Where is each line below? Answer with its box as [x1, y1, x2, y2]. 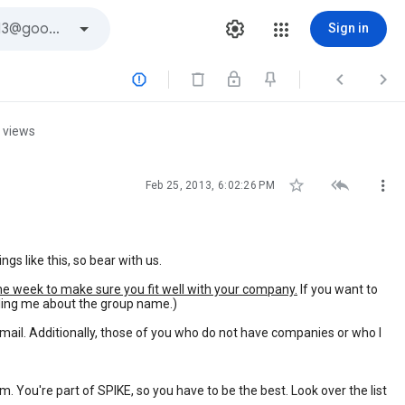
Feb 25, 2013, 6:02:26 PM [145, 179, 275, 192]
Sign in [328, 21, 369, 35]
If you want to [297, 282, 378, 297]
